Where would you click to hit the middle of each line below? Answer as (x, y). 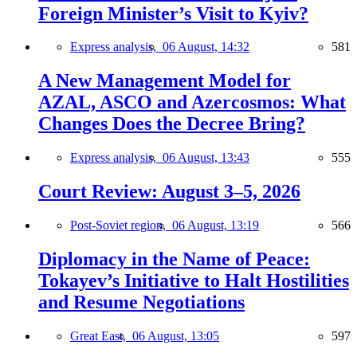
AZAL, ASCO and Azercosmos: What (192, 102)
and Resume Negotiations (141, 302)
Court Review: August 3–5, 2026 (169, 192)
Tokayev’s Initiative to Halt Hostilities (194, 280)
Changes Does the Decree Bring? (172, 124)
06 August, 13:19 (216, 226)
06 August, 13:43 (206, 158)
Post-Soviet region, (121, 226)
